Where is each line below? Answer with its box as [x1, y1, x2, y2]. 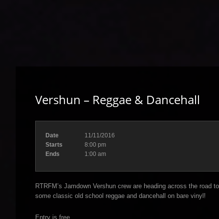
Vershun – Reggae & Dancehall [35, 91, 200, 108]
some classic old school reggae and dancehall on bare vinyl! [35, 192, 206, 199]
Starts [45, 141, 63, 148]
